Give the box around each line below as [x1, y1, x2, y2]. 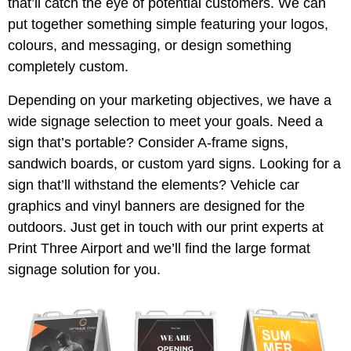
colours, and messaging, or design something [8, 37, 291, 53]
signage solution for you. [8, 261, 161, 277]
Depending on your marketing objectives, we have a [8, 92, 331, 108]
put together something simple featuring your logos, [8, 16, 328, 32]
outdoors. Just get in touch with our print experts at [8, 219, 324, 235]
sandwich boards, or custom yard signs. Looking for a [8, 155, 341, 172]
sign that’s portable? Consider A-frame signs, [8, 134, 288, 150]
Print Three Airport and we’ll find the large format [8, 240, 310, 256]
